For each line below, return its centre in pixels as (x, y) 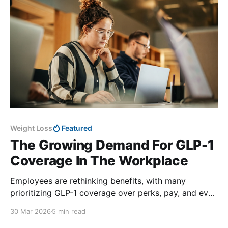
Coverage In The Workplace (99, 161)
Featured (77, 128)
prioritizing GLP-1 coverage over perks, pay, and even (114, 193)
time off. (26, 205)
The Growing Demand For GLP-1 (112, 145)
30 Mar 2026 (31, 211)
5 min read (69, 211)
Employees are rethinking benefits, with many (98, 181)
